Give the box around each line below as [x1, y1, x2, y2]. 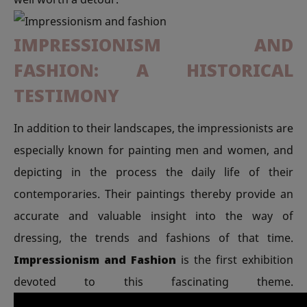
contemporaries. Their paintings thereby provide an [14, 186, 293, 201]
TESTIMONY [14, 84, 119, 108]
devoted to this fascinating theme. [14, 273, 293, 289]
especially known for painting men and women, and [14, 142, 293, 158]
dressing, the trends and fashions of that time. [14, 230, 293, 245]
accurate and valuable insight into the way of [14, 208, 293, 223]
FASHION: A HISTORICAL [14, 58, 293, 82]
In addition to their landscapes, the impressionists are [14, 120, 293, 136]
